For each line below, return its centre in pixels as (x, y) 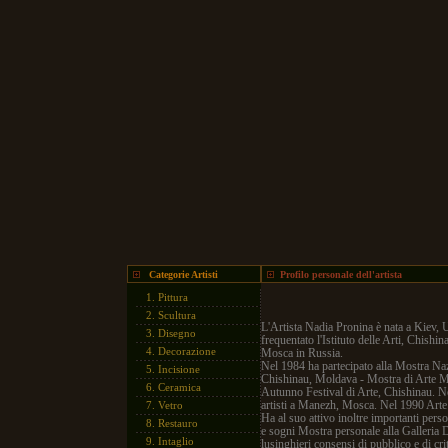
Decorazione (187, 351)
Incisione (179, 369)
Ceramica (179, 387)
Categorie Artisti (182, 274)
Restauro (178, 423)
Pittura (173, 297)
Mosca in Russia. (302, 353)
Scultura (177, 315)
